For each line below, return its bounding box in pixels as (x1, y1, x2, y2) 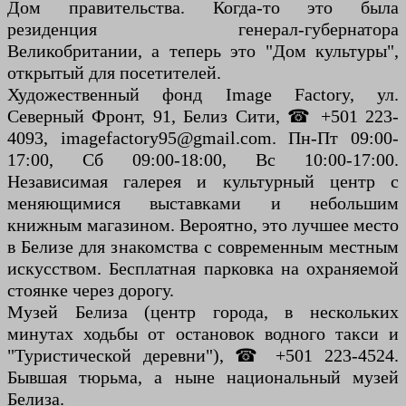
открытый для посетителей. (7, 63, 221, 83)
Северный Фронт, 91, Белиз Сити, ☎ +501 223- (7, 106, 399, 127)
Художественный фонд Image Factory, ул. (7, 84, 399, 105)
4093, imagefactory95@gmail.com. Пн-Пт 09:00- (7, 128, 399, 149)
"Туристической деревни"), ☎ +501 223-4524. (7, 345, 399, 366)
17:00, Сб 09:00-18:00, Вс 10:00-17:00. (7, 150, 399, 170)
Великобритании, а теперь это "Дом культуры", (7, 41, 399, 62)
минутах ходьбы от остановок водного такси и (7, 324, 399, 344)
